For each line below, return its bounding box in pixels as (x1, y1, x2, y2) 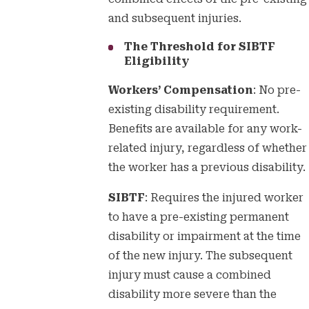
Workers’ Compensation (108, 84, 253, 97)
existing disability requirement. (108, 103, 279, 116)
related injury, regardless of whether (108, 142, 307, 154)
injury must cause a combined (108, 268, 271, 281)
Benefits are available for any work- (108, 123, 302, 135)
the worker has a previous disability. (108, 161, 306, 174)
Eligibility (124, 54, 190, 68)
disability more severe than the (108, 288, 277, 301)
